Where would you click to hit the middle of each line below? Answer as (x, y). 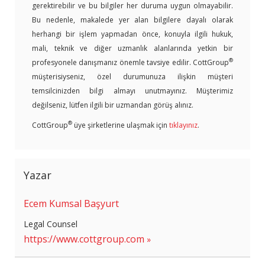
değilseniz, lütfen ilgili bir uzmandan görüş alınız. (113, 105)
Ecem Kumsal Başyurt (71, 203)
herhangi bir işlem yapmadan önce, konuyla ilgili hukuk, (132, 34)
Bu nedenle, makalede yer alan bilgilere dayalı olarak (132, 20)
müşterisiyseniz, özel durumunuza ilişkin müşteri (132, 76)
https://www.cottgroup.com (84, 239)
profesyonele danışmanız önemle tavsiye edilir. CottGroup (130, 62)
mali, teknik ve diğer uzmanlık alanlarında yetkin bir (132, 48)
